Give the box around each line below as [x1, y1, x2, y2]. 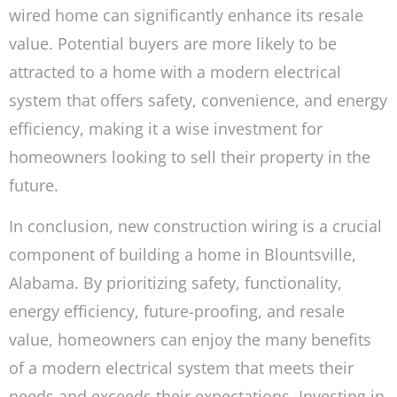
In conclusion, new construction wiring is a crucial [9, 215, 382, 237]
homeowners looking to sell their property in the [9, 145, 370, 167]
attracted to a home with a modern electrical [9, 60, 341, 82]
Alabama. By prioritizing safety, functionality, [9, 272, 342, 294]
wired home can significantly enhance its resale [9, 4, 363, 26]
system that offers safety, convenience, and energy [9, 89, 387, 111]
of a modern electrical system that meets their [9, 357, 354, 379]
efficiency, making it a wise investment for [9, 117, 323, 139]
